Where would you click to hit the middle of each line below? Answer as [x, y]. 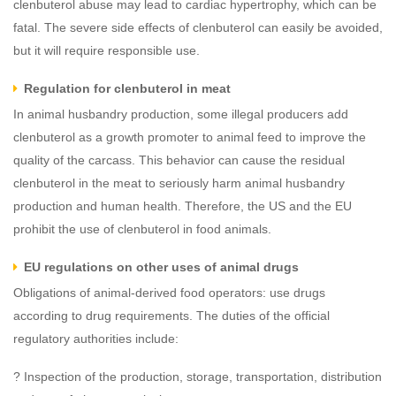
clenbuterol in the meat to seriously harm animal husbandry [179, 183]
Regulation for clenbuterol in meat [127, 89]
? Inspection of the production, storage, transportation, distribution [198, 377]
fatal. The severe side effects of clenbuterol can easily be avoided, [198, 28]
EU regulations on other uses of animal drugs [161, 267]
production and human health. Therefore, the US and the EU [183, 206]
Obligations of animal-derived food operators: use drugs [169, 293]
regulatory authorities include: [96, 339]
